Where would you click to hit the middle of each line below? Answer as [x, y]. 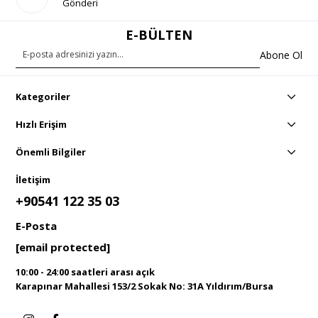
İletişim [33, 180]
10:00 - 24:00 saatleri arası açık [86, 272]
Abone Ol [281, 55]
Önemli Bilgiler [51, 152]
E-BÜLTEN [159, 35]
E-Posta [37, 226]
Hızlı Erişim [42, 124]
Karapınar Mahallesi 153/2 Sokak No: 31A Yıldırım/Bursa [145, 286]
